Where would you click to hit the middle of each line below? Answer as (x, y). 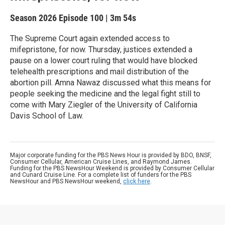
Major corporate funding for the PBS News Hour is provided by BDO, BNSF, (111, 155)
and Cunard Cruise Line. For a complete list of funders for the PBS (101, 175)
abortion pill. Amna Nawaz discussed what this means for (110, 83)
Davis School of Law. (47, 116)
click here (137, 181)
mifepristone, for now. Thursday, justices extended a (101, 49)
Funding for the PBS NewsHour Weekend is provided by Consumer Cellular (112, 168)
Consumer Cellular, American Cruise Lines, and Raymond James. (101, 162)
